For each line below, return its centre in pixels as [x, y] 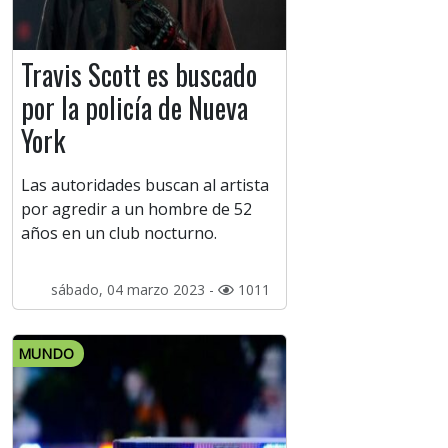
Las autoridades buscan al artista [145, 185]
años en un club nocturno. [119, 233]
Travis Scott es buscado [139, 75]
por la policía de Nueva [134, 108]
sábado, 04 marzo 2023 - [134, 290]
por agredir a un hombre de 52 [136, 209]
